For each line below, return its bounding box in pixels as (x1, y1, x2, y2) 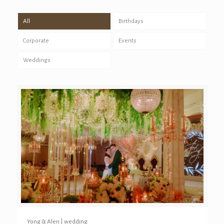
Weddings (23, 56, 51, 63)
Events (118, 37, 136, 44)
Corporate (23, 37, 49, 44)
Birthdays (118, 18, 143, 25)
